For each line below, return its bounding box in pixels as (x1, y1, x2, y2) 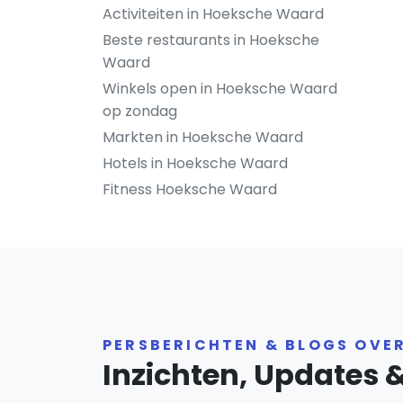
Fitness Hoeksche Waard (103, 179, 277, 200)
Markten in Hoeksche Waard (103, 127, 303, 148)
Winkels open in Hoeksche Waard (103, 78, 337, 99)
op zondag (103, 101, 177, 121)
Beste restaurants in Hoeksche (103, 30, 319, 50)
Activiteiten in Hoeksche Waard (103, 4, 324, 24)
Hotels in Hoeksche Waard (103, 153, 288, 174)
